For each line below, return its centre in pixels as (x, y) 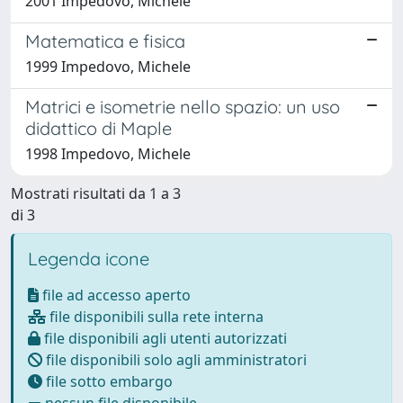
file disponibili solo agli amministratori (175, 359)
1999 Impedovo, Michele (108, 66)
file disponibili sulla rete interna (155, 316)
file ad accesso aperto (115, 295)
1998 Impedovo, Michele (108, 153)
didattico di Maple (99, 128)
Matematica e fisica (105, 40)
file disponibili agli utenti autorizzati (164, 338)
